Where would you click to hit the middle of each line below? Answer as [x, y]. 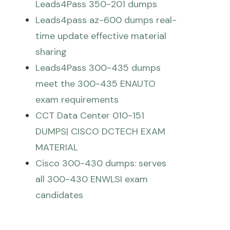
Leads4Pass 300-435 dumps [98, 68]
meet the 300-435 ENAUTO [96, 84]
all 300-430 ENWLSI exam [92, 179]
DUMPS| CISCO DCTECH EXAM [101, 131]
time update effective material [101, 36]
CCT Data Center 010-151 [90, 116]
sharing [51, 52]
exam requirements [77, 100]
